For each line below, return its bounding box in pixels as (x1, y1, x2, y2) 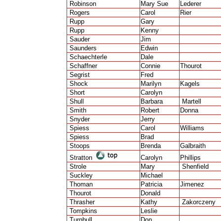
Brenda (141, 142, 161, 149)
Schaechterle (68, 53, 107, 61)
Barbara (141, 98, 163, 105)
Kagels (180, 80, 200, 87)
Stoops (68, 142, 90, 149)
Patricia (141, 181, 162, 188)
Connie (141, 62, 160, 70)
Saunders (68, 44, 97, 52)
